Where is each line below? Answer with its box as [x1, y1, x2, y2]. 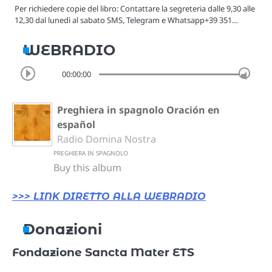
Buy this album [53, 160, 121, 174]
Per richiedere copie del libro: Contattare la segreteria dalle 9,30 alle [15, 2, 255, 14]
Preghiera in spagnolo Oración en [57, 103, 220, 117]
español [57, 117, 95, 131]
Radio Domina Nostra [57, 132, 156, 146]
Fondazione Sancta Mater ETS [12, 245, 194, 259]
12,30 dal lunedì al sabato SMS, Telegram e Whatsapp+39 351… [15, 14, 238, 25]
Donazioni [23, 220, 102, 238]
